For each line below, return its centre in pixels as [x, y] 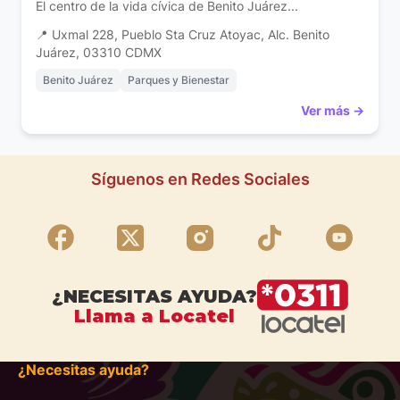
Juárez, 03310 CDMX [99, 53]
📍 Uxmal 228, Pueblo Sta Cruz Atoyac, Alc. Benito [183, 35]
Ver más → [333, 111]
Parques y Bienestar [179, 80]
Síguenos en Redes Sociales [200, 179]
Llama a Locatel [154, 317]
